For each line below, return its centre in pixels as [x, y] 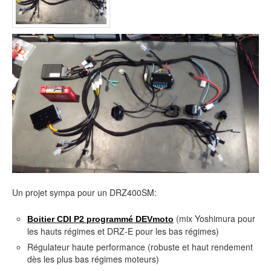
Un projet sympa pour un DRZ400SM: [84, 193]
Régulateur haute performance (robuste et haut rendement [140, 247]
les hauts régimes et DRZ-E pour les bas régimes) [123, 231]
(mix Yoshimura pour [214, 218]
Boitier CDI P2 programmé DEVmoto [100, 219]
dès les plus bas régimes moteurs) [93, 259]
